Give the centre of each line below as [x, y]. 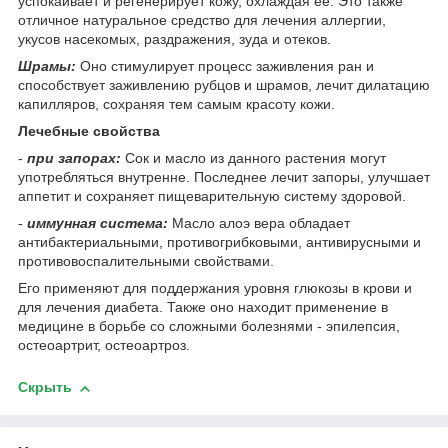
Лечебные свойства [89, 131]
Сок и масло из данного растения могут [253, 158]
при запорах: [74, 158]
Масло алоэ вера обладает [259, 223]
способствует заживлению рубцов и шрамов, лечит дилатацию [224, 85]
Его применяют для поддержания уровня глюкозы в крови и [215, 288]
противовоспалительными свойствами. [146, 261]
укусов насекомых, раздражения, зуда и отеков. [174, 39]
